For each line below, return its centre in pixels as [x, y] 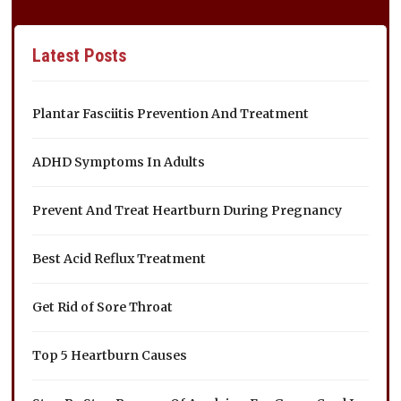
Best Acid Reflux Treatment [119, 258]
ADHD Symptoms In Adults [119, 162]
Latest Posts [80, 55]
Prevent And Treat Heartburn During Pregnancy [188, 210]
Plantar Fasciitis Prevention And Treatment [171, 113]
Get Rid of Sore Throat [103, 307]
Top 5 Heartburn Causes [110, 355]
